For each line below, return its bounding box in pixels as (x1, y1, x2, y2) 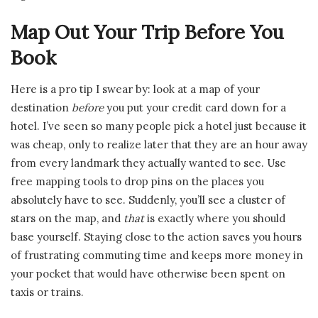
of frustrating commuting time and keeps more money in (11, 248, 303, 262)
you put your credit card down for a (104, 100, 286, 114)
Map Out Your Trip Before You (11, 20, 284, 45)
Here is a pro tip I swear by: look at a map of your (11, 82, 260, 96)
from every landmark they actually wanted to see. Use (11, 155, 286, 170)
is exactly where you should (144, 211, 285, 225)
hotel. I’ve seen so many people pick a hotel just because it (11, 119, 307, 133)
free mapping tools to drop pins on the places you (11, 174, 264, 188)
